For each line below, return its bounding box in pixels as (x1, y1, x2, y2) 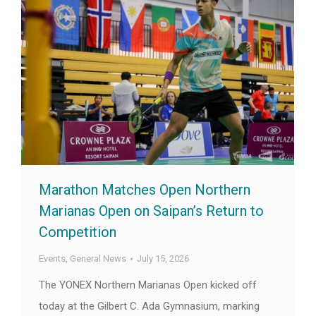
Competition (39, 224, 116, 241)
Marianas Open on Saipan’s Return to (39, 202, 264, 220)
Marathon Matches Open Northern (39, 181, 250, 199)
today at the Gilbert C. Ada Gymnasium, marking (39, 300, 260, 313)
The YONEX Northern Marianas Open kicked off (39, 279, 257, 292)
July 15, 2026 (137, 253, 189, 265)
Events (39, 253, 66, 265)
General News (70, 253, 126, 265)
